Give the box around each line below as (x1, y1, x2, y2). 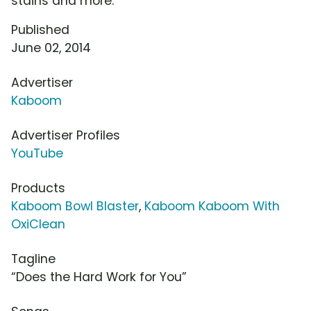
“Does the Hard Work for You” (11, 269, 187, 286)
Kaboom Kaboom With (144, 198, 280, 215)
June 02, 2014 (11, 40, 91, 57)
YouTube (11, 145, 63, 162)
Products (11, 180, 65, 197)
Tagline (11, 251, 56, 268)
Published (11, 22, 69, 39)
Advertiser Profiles (11, 127, 120, 144)
